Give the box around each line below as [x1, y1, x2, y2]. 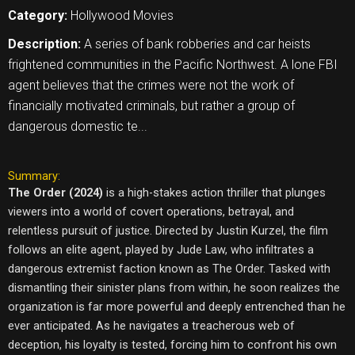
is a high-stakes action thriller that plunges [106, 185, 326, 200]
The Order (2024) [8, 185, 106, 200]
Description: [8, 36, 84, 52]
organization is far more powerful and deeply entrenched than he [8, 299, 345, 314]
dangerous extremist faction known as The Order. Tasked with [8, 261, 330, 276]
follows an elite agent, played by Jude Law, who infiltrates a [8, 242, 314, 257]
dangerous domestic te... [8, 118, 147, 134]
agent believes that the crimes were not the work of [8, 77, 294, 93]
